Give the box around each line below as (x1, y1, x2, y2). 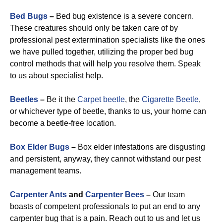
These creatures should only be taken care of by (10, 24, 178, 32)
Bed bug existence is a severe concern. (56, 12, 194, 20)
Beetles (10, 95, 38, 104)
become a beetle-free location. (10, 119, 116, 127)
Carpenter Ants (10, 190, 67, 199)
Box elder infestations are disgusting (76, 143, 205, 151)
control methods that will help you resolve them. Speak (10, 59, 201, 68)
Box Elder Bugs (10, 143, 69, 151)
